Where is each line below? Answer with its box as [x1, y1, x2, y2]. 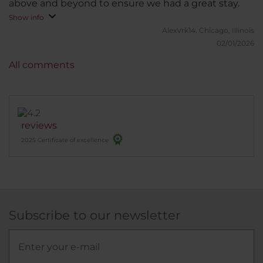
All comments [9, 59, 75, 70]
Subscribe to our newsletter [9, 207, 180, 222]
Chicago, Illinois [199, 25, 254, 35]
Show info [9, 12, 44, 22]
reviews [21, 119, 57, 131]
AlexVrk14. [162, 25, 199, 35]
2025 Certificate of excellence [21, 136, 109, 144]
